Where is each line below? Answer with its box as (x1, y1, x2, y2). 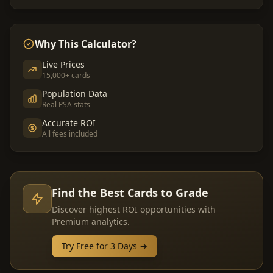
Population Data (42, 88, 107, 99)
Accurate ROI (42, 117, 96, 129)
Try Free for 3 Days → (62, 240, 147, 252)
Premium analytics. (52, 216, 130, 227)
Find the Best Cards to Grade (52, 185, 208, 200)
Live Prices (42, 58, 85, 70)
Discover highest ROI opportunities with (52, 204, 216, 215)
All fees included (42, 129, 97, 139)
